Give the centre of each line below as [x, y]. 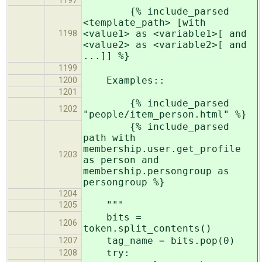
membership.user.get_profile [162, 149]
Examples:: [124, 80]
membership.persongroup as [156, 171]
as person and [121, 160]
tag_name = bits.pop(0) [159, 240]
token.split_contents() [147, 228]
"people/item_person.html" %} [165, 114]
